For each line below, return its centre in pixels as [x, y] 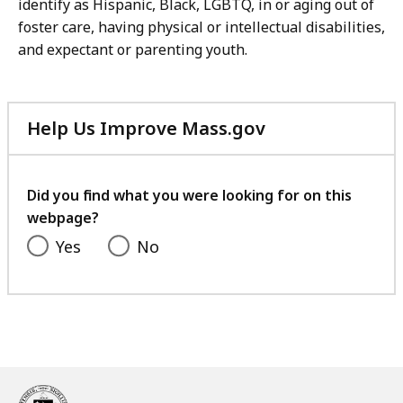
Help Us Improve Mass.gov [146, 129]
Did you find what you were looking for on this [189, 196]
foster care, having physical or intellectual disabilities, [201, 27]
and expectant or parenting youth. [133, 50]
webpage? [63, 218]
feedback [306, 193]
